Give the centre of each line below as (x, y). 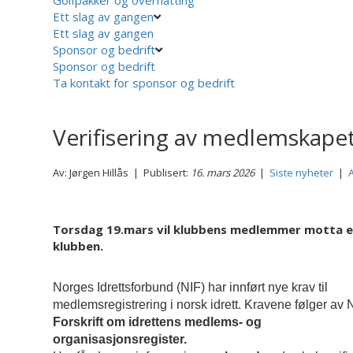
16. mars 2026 (223, 172)
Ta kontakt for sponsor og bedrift (144, 82)
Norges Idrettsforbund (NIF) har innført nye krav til (191, 287)
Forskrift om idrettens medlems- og (158, 321)
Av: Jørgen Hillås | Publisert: (122, 172)
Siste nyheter (302, 172)
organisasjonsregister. (120, 339)
